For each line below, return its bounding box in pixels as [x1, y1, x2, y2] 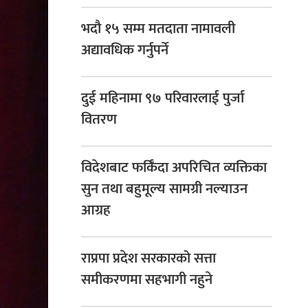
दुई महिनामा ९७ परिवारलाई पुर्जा [81, 86, 244, 111]
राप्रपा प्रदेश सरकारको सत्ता [81, 246, 216, 271]
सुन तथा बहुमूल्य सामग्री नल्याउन [81, 177, 247, 201]
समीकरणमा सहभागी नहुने [81, 267, 212, 292]
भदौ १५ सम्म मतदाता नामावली [81, 16, 235, 41]
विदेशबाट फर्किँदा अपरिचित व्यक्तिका [81, 155, 267, 180]
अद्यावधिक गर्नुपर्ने [81, 38, 168, 63]
